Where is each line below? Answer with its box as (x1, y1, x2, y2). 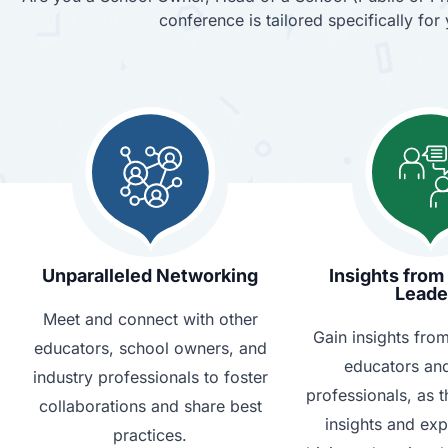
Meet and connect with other (42, 309, 258, 330)
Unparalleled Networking (42, 265, 258, 287)
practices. (113, 425, 187, 446)
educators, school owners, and (33, 338, 267, 359)
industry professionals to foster (32, 367, 268, 388)
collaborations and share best (38, 396, 262, 417)
